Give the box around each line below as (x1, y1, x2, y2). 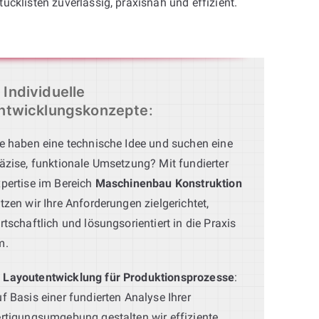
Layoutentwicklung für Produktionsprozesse (3, 270, 235, 284)
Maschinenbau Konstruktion (95, 176, 242, 190)
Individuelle (4, 83, 85, 100)
